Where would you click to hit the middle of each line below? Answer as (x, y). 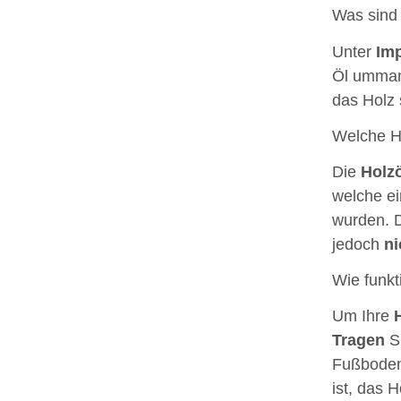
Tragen (358, 340)
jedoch (358, 244)
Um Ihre (363, 316)
